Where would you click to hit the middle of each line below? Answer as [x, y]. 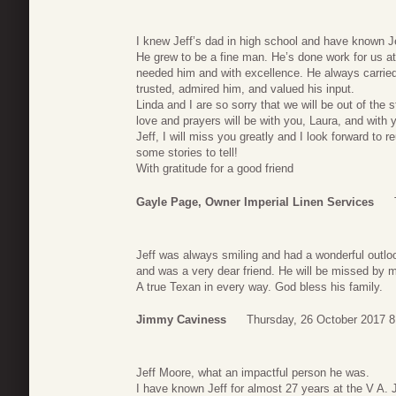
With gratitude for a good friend [215, 169]
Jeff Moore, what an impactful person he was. [253, 373]
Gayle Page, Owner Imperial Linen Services [255, 202]
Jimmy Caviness [181, 320]
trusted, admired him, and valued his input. [245, 89]
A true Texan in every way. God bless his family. [259, 286]
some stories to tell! [187, 153]
